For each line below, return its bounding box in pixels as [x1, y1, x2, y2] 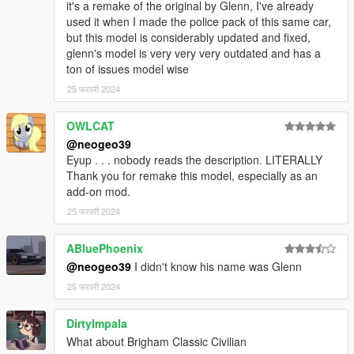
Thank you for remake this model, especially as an [66, 167, 318, 183]
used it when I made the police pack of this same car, [66, 13, 331, 29]
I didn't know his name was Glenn [131, 258, 302, 274]
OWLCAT [66, 117, 115, 134]
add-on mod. [66, 183, 130, 199]
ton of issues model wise [66, 60, 189, 77]
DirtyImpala [66, 314, 127, 331]
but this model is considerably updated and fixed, [66, 28, 311, 45]
